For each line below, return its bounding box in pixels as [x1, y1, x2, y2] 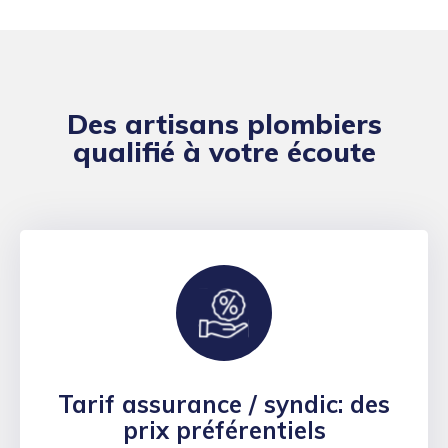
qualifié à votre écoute [72, 134, 376, 170]
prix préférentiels [122, 415, 326, 446]
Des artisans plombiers [66, 106, 382, 142]
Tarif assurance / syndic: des [58, 389, 390, 420]
